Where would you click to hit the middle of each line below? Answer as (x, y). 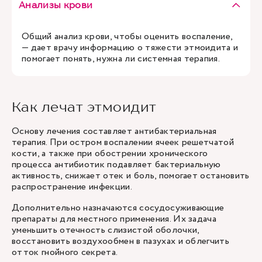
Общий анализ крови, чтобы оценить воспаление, (127, 37)
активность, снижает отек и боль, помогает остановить (131, 176)
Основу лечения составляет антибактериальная (114, 131)
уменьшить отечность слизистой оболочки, (106, 230)
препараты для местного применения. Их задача (114, 219)
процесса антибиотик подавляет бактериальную (116, 165)
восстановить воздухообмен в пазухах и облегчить (121, 241)
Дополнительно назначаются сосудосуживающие (118, 208)
